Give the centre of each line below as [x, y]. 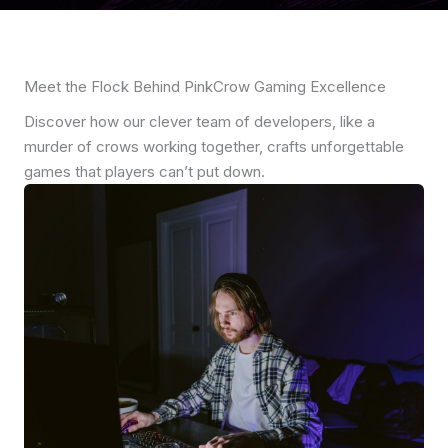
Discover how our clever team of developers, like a [199, 121]
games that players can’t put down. [144, 171]
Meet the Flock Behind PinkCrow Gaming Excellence [205, 86]
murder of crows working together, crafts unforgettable [214, 146]
